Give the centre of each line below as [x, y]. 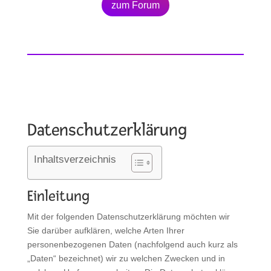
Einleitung [58, 196]
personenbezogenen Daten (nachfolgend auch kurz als [132, 244]
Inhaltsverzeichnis [75, 160]
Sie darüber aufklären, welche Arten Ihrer [106, 230]
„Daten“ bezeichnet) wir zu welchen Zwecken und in [126, 258]
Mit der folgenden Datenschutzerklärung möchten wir [128, 216]
